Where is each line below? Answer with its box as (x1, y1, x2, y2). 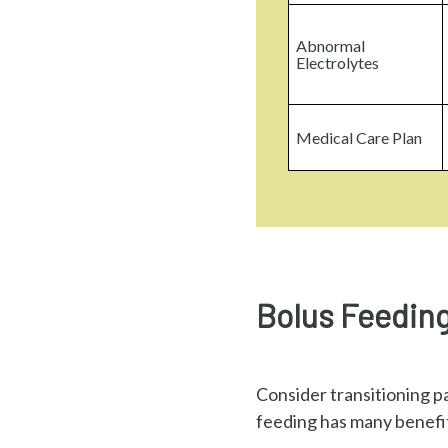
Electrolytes (296, 52, 380, 72)
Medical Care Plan (296, 127, 423, 147)
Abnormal (296, 35, 366, 55)
